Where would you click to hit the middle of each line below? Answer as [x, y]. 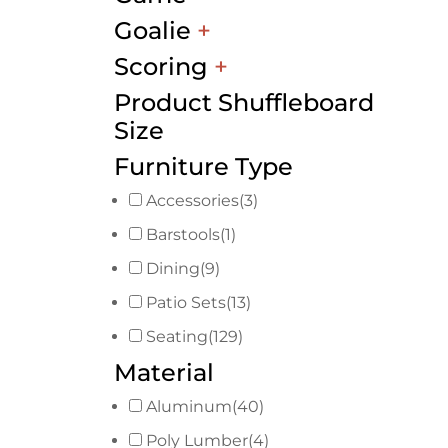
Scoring [164, 67]
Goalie [155, 31]
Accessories [192, 201]
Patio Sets [186, 303]
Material [164, 373]
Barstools [183, 235]
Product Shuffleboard [244, 103]
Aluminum [189, 407]
